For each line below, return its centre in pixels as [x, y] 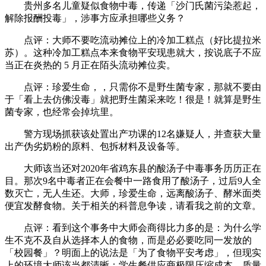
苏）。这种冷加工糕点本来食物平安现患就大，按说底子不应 [133, 52]
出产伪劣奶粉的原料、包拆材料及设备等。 [95, 146]
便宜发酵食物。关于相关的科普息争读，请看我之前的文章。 [133, 205]
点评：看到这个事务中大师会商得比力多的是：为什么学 [133, 227]
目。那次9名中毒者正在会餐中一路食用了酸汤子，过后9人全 [133, 180]
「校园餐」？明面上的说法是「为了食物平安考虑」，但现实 [133, 252]
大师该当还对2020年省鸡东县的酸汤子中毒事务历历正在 [133, 168]
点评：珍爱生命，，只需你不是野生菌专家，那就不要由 [133, 87]
